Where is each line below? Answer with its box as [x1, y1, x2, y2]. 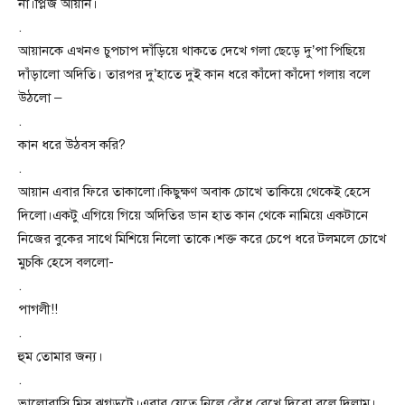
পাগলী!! [18, 301, 58, 317]
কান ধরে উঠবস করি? [18, 137, 126, 153]
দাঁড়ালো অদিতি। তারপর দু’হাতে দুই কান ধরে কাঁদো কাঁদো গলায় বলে [18, 66, 370, 82]
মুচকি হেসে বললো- [18, 254, 114, 270]
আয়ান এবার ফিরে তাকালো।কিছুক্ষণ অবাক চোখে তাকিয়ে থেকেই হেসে [18, 184, 370, 200]
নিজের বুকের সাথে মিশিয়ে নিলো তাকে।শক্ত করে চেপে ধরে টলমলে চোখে [18, 231, 386, 247]
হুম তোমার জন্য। [18, 348, 103, 364]
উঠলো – [18, 89, 61, 106]
